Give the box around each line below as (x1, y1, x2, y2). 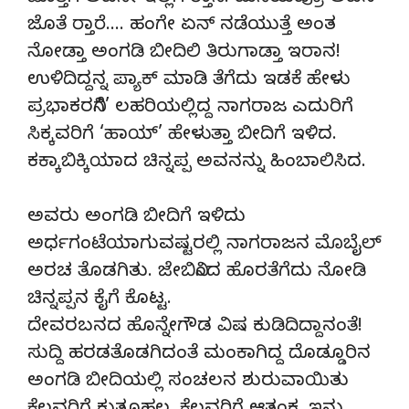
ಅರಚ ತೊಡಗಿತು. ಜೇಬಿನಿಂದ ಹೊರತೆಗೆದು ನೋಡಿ (27, 260, 366, 286)
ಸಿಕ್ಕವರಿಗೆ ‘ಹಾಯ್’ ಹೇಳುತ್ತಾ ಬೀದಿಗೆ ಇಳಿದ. (27, 123, 337, 149)
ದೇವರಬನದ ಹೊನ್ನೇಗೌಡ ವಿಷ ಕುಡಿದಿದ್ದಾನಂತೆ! (27, 315, 362, 341)
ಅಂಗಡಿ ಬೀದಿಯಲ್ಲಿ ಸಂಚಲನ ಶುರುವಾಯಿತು (27, 370, 349, 395)
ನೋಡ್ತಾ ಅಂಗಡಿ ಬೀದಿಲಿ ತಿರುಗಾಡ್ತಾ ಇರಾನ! (27, 41, 341, 67)
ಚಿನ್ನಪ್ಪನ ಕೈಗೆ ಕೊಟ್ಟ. (27, 288, 172, 313)
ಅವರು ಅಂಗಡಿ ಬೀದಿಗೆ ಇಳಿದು (27, 205, 246, 231)
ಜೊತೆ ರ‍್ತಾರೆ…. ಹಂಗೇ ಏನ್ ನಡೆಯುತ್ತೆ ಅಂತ (27, 14, 336, 39)
